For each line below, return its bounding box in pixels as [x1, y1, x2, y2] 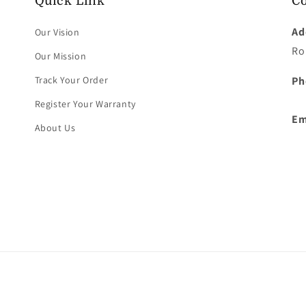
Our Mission [34, 50, 87, 63]
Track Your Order [34, 74, 109, 87]
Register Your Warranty [34, 98, 136, 111]
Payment [152, 284, 195, 299]
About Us [34, 122, 76, 135]
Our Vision [34, 26, 80, 39]
